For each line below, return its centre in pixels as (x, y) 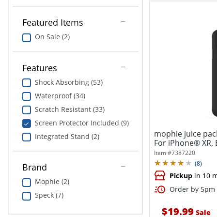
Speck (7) (49, 195)
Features (39, 68)
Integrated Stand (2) (67, 136)
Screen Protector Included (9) (82, 123)
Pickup (181, 176)
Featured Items (53, 23)
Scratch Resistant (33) (70, 109)
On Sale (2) (52, 37)
